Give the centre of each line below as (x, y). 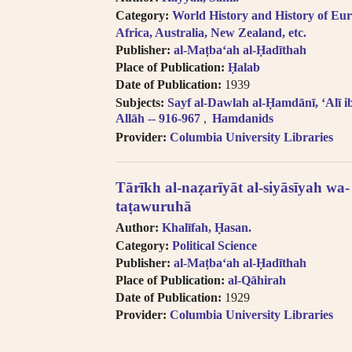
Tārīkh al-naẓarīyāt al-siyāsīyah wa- (233, 187)
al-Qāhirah (257, 280)
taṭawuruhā (154, 206)
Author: (137, 227)
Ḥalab (244, 68)
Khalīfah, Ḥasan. (207, 227)
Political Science (214, 246)
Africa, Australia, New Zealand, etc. (211, 33)
